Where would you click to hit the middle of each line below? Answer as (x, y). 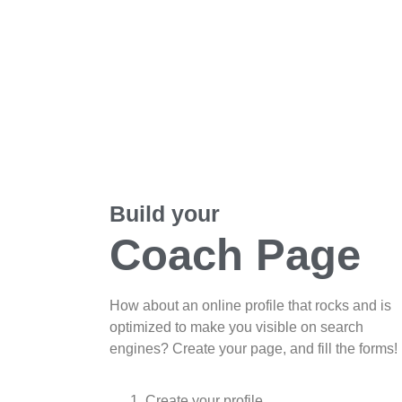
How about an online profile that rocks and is (250, 305)
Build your (165, 213)
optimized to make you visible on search (236, 327)
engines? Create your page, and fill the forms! (253, 348)
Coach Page (235, 254)
